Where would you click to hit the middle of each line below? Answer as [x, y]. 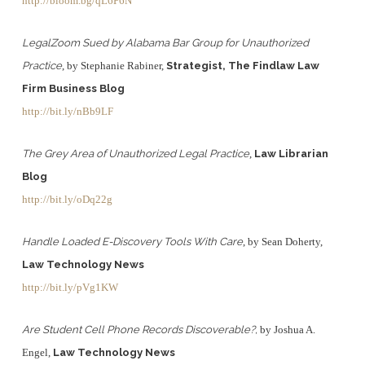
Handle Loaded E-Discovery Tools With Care [132, 242]
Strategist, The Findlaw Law [242, 66]
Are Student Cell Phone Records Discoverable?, [139, 330]
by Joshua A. [286, 330]
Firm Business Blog [73, 88]
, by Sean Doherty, [282, 242]
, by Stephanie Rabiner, [114, 66]
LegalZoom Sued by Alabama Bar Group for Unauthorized [165, 43]
